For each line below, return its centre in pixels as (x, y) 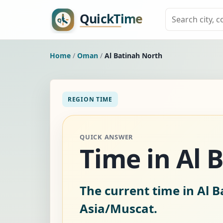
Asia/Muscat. (118, 208)
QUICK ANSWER (107, 137)
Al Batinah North (133, 55)
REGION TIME (90, 99)
